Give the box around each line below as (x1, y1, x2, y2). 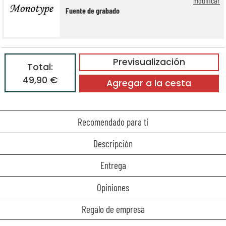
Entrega (100, 159, 126, 172)
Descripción (93, 138, 133, 150)
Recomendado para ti (78, 116, 148, 128)
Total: (27, 61, 53, 73)
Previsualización (112, 56, 185, 69)
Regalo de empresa (81, 203, 145, 215)
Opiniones (97, 181, 129, 193)
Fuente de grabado (66, 6, 120, 16)
